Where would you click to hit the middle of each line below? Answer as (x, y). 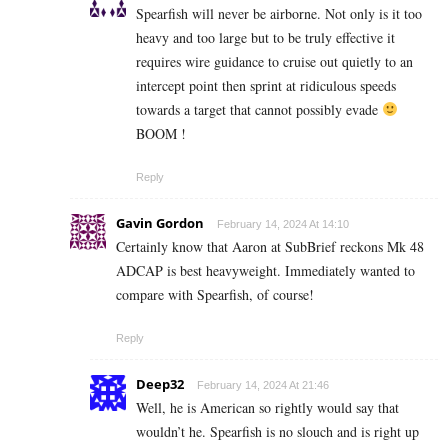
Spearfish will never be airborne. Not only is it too (279, 13)
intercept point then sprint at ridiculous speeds (266, 85)
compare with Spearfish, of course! (215, 294)
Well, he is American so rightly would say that (267, 407)
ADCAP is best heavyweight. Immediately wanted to (265, 270)
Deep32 (160, 383)
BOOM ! (161, 133)
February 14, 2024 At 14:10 (283, 223)
